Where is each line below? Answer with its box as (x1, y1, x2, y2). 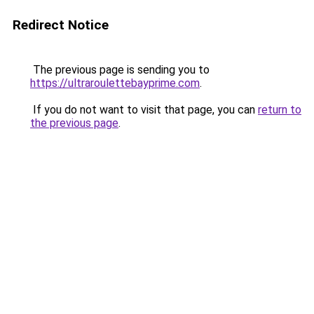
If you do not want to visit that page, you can (30, 103, 258, 116)
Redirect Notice (13, 17, 109, 33)
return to (258, 103, 301, 116)
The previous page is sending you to (30, 63, 210, 76)
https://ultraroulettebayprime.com (30, 76, 200, 90)
